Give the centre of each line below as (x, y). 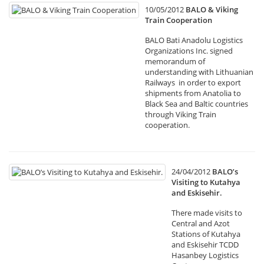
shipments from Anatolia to (193, 93)
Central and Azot (201, 223)
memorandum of (175, 61)
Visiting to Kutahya (206, 182)
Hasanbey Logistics (205, 255)
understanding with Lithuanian (199, 72)
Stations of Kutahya (206, 234)
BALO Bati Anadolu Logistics (194, 40)
